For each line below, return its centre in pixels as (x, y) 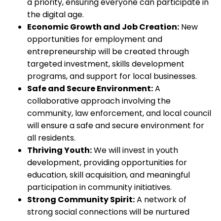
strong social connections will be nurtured (108, 212)
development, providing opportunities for (107, 163)
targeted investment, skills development (106, 64)
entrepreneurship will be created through (108, 52)
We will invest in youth (135, 150)
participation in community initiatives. (99, 187)
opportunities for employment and (95, 39)
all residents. (51, 138)
